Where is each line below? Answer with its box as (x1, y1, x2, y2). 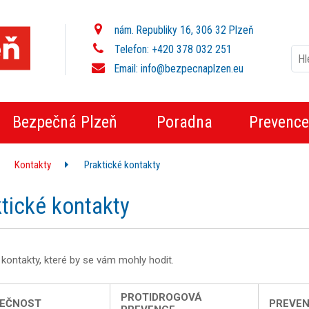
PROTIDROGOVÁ (121, 291, 203, 304)
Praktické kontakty (84, 159, 160, 171)
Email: (112, 62, 141, 75)
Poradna (156, 112, 212, 132)
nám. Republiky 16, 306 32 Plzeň (112, 23, 255, 37)
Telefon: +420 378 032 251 (112, 43, 232, 56)
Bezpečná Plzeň (12, 112, 117, 132)
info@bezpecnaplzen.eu (141, 62, 244, 75)
